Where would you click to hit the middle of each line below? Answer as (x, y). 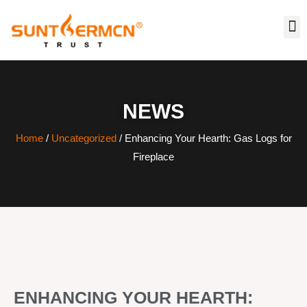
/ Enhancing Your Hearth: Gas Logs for (204, 138)
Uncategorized (84, 138)
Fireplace (153, 157)
